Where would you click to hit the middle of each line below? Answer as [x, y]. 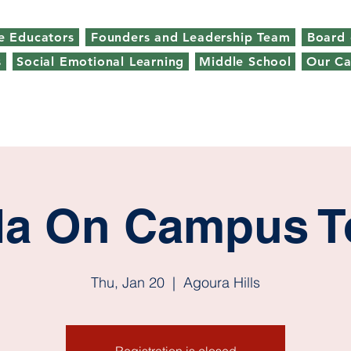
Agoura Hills [222, 282]
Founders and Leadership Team [191, 37]
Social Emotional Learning [101, 62]
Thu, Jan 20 [128, 282]
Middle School [245, 62]
